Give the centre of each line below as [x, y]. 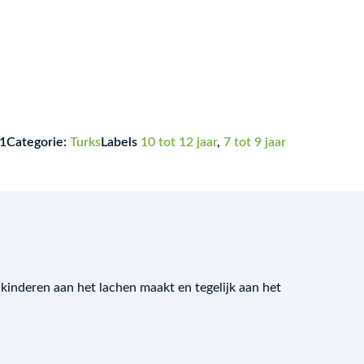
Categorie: [37, 143]
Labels [119, 143]
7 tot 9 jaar [255, 143]
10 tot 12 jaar [179, 143]
